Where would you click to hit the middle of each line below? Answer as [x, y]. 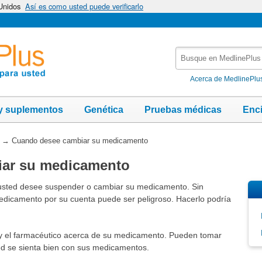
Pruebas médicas [183, 109]
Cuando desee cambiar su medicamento [80, 140]
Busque [191, 52]
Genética [104, 109]
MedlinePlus [200, 77]
